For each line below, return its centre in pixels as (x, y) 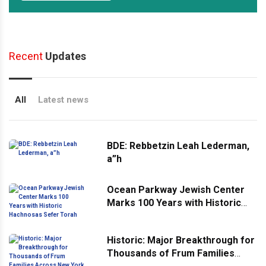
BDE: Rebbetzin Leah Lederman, (178, 146)
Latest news (63, 100)
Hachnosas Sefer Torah (161, 216)
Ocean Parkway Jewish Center (176, 190)
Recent (26, 56)
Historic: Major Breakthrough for (181, 240)
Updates (64, 56)
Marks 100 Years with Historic (174, 203)
